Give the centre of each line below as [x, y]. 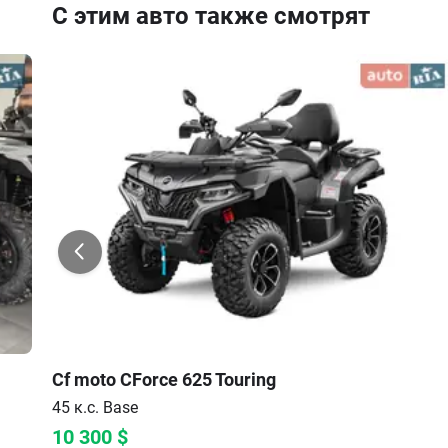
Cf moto [84, 379]
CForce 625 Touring [198, 379]
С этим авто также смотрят [211, 16]
